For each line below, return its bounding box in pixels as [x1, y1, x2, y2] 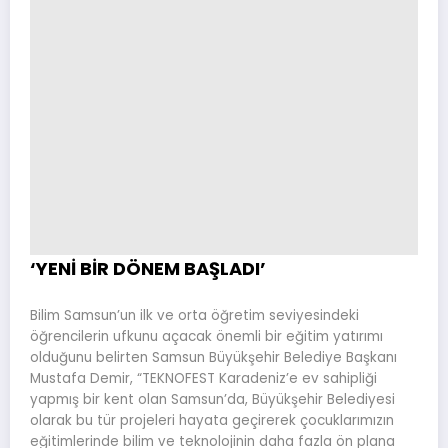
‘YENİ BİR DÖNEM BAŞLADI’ [30, 256, 266, 282]
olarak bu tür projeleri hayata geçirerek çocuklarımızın [30, 410, 394, 430]
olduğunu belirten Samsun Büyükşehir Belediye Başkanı [30, 347, 397, 367]
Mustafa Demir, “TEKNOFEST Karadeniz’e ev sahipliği [30, 368, 377, 388]
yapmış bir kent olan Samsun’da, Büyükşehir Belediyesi [30, 389, 395, 409]
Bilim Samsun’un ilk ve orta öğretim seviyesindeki [30, 305, 359, 325]
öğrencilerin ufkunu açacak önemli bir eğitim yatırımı [30, 326, 383, 346]
